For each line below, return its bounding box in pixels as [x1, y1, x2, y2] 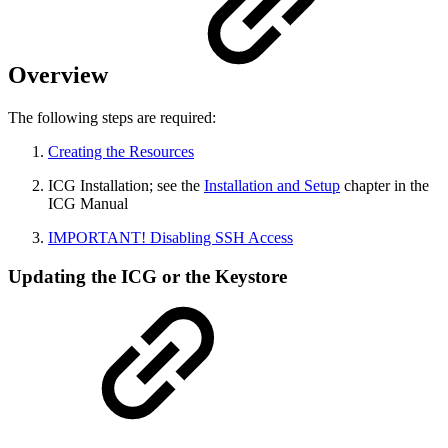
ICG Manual [48, 195, 132, 213]
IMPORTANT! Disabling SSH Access [48, 229, 293, 247]
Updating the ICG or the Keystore [8, 266, 287, 288]
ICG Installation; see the [48, 177, 204, 195]
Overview [8, 62, 114, 89]
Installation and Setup [204, 177, 340, 195]
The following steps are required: [8, 109, 216, 127]
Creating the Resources [48, 143, 194, 161]
